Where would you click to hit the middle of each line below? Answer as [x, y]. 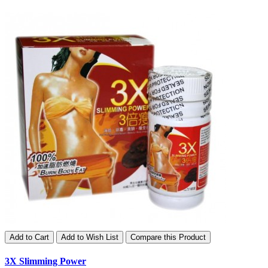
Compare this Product [168, 237]
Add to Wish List [90, 237]
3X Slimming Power [45, 261]
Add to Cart [29, 237]
